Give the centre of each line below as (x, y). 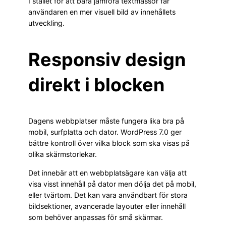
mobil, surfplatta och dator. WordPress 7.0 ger (105, 132)
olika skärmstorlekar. (63, 154)
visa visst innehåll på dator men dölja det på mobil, (112, 184)
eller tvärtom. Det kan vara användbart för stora (108, 195)
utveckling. (46, 23)
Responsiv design (107, 60)
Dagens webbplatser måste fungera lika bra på (106, 121)
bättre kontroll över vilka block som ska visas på (109, 143)
